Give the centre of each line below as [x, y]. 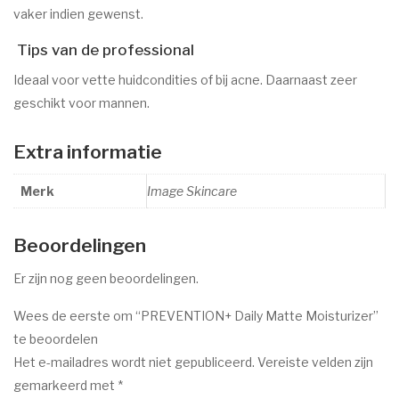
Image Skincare [192, 191]
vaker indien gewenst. [78, 13]
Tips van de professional [104, 49]
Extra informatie [88, 151]
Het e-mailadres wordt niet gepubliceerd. [134, 362]
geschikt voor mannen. [81, 102]
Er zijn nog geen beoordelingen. [106, 278]
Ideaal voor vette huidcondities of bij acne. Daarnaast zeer [185, 79]
